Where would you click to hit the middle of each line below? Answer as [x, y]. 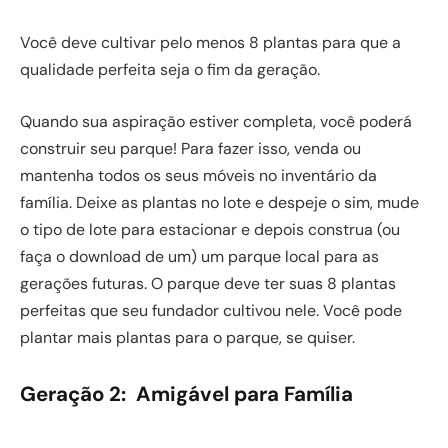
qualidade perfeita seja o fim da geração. [170, 70]
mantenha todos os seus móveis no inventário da [198, 175]
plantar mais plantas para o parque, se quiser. [187, 337]
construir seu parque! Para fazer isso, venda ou [190, 148]
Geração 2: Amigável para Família [186, 393]
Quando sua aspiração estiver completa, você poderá [216, 121]
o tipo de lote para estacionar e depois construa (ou [210, 229]
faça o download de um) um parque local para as [199, 256]
